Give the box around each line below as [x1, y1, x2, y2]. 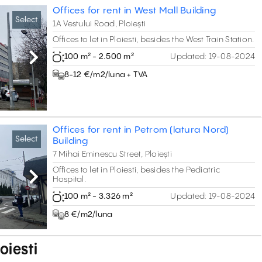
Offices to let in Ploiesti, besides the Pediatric [52, 166, 220, 174]
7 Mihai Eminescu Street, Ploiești [52, 150, 172, 158]
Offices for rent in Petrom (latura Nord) [52, 125, 229, 135]
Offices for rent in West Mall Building [52, 6, 216, 16]
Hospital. [52, 175, 87, 184]
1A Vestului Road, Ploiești [52, 20, 146, 29]
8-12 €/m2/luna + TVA [64, 71, 148, 80]
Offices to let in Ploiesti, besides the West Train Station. [52, 36, 255, 44]
